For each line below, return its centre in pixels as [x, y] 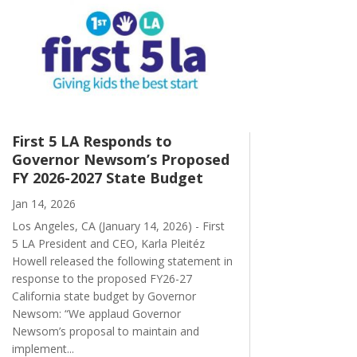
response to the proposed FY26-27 [102, 278]
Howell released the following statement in [122, 261]
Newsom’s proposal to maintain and [105, 331]
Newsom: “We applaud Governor [96, 313]
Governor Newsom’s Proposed [120, 159]
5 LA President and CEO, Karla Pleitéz [108, 243]
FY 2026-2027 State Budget [107, 177]
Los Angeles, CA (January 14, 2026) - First [118, 226]
